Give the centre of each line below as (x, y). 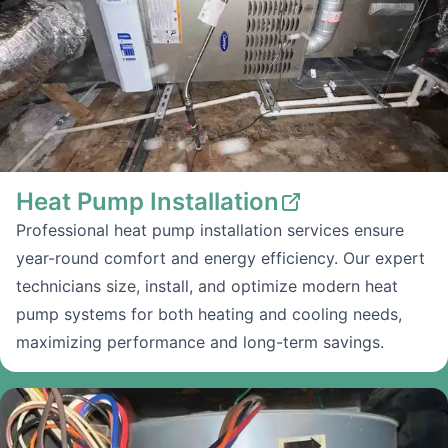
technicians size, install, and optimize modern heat (207, 286)
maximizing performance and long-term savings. (200, 342)
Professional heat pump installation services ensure (210, 230)
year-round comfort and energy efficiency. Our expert (220, 258)
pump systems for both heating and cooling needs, (209, 314)
